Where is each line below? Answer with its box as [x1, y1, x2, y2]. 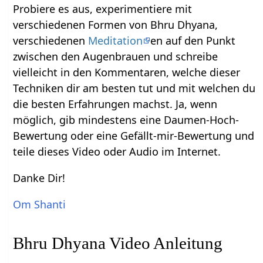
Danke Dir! [13, 171, 66, 186]
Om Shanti [13, 197, 66, 212]
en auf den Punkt [150, 33, 236, 48]
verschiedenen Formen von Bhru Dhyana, [13, 18, 218, 32]
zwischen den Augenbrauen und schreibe [13, 49, 218, 64]
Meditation [88, 33, 143, 48]
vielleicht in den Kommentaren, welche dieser [13, 65, 241, 80]
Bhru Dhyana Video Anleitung [13, 234, 223, 253]
